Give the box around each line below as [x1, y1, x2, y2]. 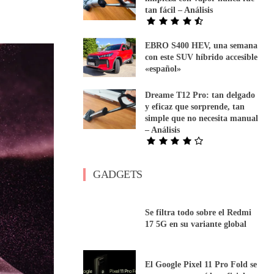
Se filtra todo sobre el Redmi [145, 207, 252, 217]
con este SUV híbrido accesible [145, 53, 258, 62]
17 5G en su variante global [145, 219, 247, 229]
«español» [145, 64, 182, 74]
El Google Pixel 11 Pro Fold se [145, 259, 257, 269]
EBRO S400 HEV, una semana [145, 41, 258, 51]
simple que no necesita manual [145, 114, 259, 124]
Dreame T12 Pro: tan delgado [145, 91, 256, 100]
